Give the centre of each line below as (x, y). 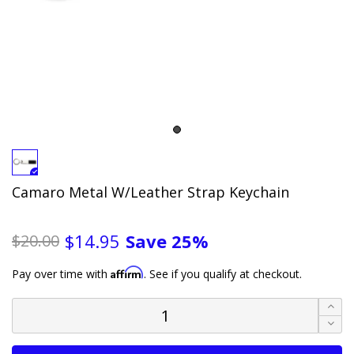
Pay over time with (61, 273)
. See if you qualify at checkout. (223, 273)
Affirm (127, 272)
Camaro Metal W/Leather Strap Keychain (151, 192)
